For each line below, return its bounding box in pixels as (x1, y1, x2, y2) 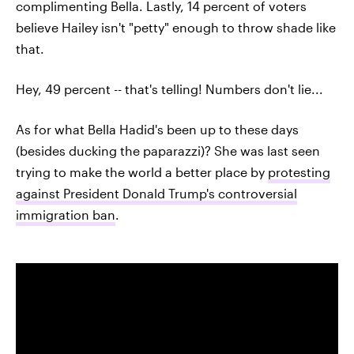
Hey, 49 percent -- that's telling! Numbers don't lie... (16, 81, 323, 96)
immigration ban (16, 207, 115, 222)
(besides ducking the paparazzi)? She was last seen (16, 143, 320, 158)
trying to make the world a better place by (16, 164, 268, 179)
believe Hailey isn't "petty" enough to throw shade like (16, 20, 336, 35)
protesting (268, 164, 330, 179)
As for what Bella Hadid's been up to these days (16, 122, 299, 137)
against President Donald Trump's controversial (16, 186, 297, 201)
